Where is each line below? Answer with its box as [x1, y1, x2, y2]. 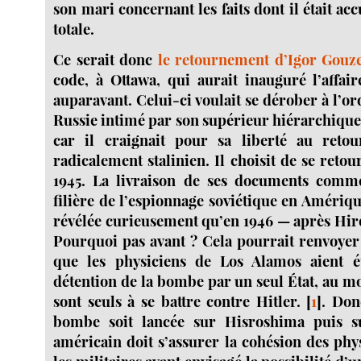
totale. [53, 19, 95, 39]
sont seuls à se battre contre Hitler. [53, 291, 301, 312]
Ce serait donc [53, 49, 158, 70]
